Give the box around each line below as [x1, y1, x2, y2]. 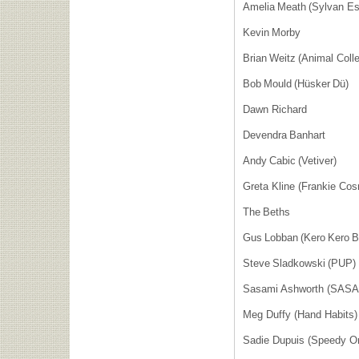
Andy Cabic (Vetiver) [243, 155, 342, 167]
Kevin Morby [243, 26, 306, 38]
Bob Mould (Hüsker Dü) [243, 78, 354, 90]
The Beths [243, 206, 290, 218]
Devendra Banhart [243, 129, 325, 141]
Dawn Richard [243, 103, 313, 115]
